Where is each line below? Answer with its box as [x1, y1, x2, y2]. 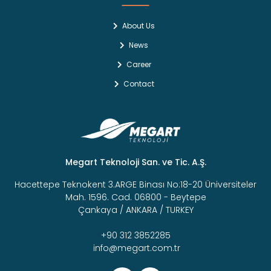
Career [126, 59, 151, 70]
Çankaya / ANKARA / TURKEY [77, 204, 194, 217]
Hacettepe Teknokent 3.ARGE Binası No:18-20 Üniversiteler [15, 178, 256, 191]
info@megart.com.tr [91, 242, 180, 255]
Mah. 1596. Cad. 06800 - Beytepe [65, 191, 206, 204]
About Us [122, 21, 155, 31]
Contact [123, 79, 154, 90]
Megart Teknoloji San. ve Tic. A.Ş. [65, 155, 206, 168]
